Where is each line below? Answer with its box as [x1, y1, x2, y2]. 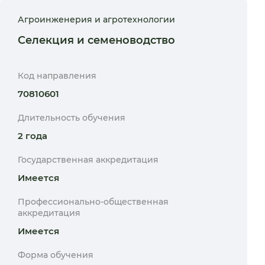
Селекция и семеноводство [18, 34, 175, 47]
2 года [18, 130, 47, 141]
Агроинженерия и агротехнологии [18, 14, 175, 25]
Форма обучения [18, 250, 93, 260]
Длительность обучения [18, 112, 125, 123]
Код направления [18, 70, 96, 81]
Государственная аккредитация [18, 154, 159, 165]
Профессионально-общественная [18, 196, 169, 207]
